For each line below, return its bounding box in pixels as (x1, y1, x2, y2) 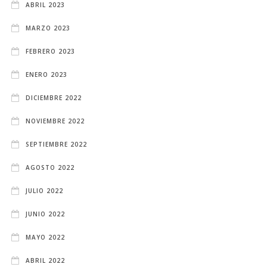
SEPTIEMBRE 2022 (26, 139, 88, 148)
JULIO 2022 (26, 186, 64, 195)
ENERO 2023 (26, 70, 68, 79)
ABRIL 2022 (26, 256, 66, 265)
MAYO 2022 (26, 232, 66, 241)
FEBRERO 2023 (26, 46, 76, 55)
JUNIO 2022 (26, 209, 66, 218)
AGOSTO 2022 (26, 163, 75, 172)
